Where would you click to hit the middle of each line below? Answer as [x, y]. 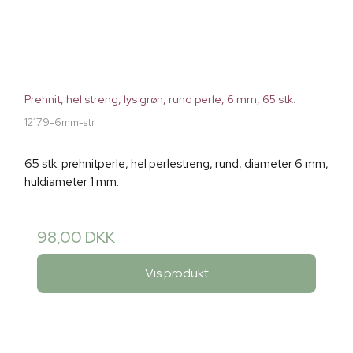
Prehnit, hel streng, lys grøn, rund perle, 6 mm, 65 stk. [160, 99]
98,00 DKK [76, 237]
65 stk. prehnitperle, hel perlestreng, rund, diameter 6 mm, [176, 163]
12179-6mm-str [60, 122]
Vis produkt [176, 273]
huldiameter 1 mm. [72, 182]
